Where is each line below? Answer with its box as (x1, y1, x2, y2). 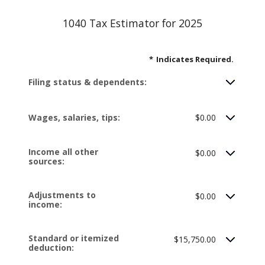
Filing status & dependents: (28, 76, 147, 88)
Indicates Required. (156, 54, 234, 64)
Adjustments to (28, 189, 96, 201)
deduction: (28, 242, 74, 253)
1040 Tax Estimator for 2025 (63, 16, 202, 30)
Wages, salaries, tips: (28, 112, 120, 123)
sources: (28, 156, 64, 167)
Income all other (28, 146, 98, 157)
